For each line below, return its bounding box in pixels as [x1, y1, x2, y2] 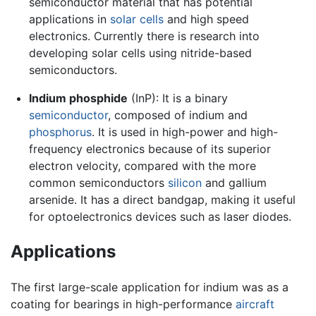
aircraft [236, 297, 274, 312]
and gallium [201, 176, 267, 190]
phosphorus [28, 125, 92, 140]
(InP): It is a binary [127, 91, 228, 106]
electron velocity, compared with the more [28, 159, 256, 174]
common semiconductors [28, 176, 168, 190]
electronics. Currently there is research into [28, 29, 260, 44]
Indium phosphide [28, 91, 128, 106]
